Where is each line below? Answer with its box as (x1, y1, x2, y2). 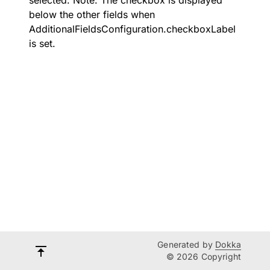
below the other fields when (29, 8, 155, 20)
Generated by (157, 239, 216, 250)
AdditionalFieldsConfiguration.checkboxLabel (29, 23, 236, 35)
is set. (29, 37, 55, 49)
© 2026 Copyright (166, 251, 241, 262)
